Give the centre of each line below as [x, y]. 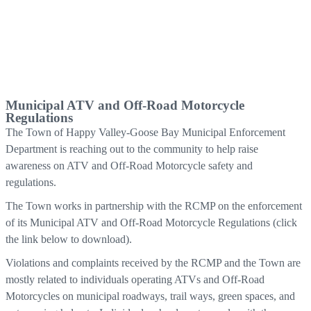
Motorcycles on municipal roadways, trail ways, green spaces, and [150, 296]
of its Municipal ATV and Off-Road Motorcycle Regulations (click [151, 223]
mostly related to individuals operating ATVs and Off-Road [135, 280]
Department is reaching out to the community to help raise [132, 149]
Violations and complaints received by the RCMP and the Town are [153, 263]
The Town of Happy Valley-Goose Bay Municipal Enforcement [145, 133]
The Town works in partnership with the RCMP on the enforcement [154, 206]
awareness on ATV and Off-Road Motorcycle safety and [129, 166]
